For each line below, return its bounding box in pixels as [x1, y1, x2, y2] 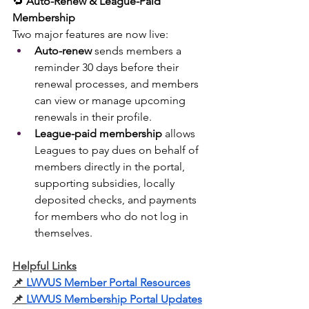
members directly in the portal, [34, 160, 188, 173]
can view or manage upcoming [34, 94, 188, 107]
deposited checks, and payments [34, 193, 199, 206]
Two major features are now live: [12, 28, 168, 41]
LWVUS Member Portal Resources [26, 276, 190, 289]
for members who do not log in [34, 210, 191, 223]
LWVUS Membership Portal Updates [26, 292, 202, 306]
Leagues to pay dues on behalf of [34, 143, 201, 157]
